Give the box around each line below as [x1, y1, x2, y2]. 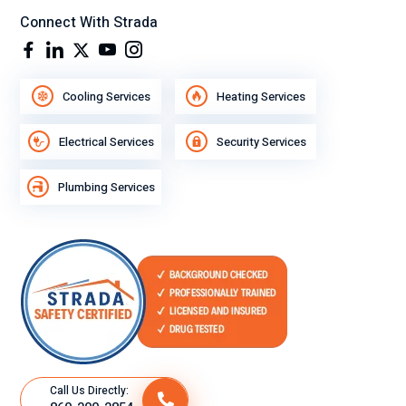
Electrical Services [58, 132, 154, 150]
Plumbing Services [57, 178, 155, 196]
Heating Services [217, 87, 305, 105]
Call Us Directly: [50, 382, 129, 399]
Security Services [216, 132, 306, 150]
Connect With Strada [20, 11, 158, 34]
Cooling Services [62, 87, 150, 105]
